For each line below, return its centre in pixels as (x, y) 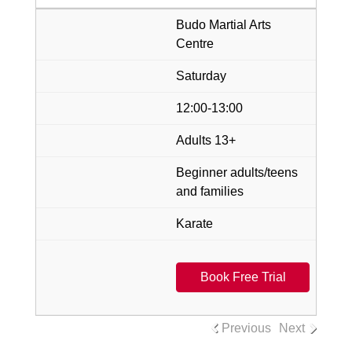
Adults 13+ (206, 140)
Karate (194, 223)
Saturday (201, 75)
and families (210, 191)
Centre (195, 43)
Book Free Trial (243, 277)
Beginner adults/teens (237, 172)
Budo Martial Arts (224, 24)
